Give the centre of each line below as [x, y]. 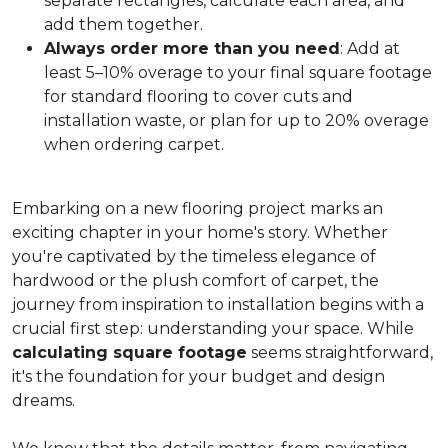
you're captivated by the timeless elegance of [194, 256]
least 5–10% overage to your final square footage [238, 72]
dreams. [43, 400]
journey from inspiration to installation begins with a [218, 304]
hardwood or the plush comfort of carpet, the [195, 280]
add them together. [123, 24]
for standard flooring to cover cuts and [198, 96]
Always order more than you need [192, 48]
